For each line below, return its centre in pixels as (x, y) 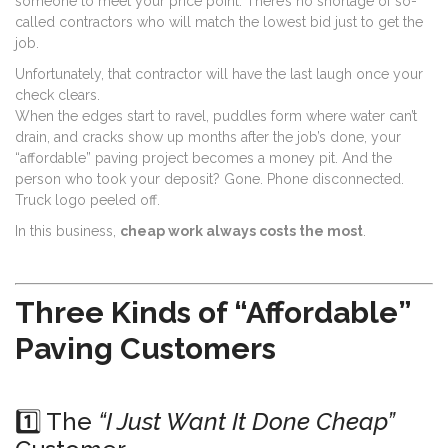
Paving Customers (145, 348)
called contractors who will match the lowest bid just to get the (219, 21)
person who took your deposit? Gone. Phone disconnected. (209, 178)
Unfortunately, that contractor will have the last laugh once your (219, 73)
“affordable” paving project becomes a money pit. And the (203, 157)
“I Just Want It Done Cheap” (246, 421)
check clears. (57, 94)
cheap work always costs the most (241, 230)
